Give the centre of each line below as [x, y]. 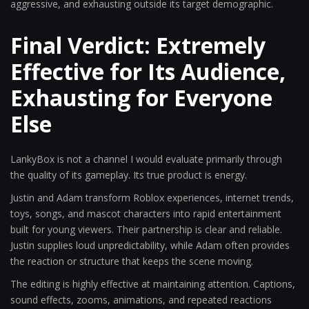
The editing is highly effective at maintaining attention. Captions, [153, 284]
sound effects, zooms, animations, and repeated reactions [141, 300]
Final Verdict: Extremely [138, 45]
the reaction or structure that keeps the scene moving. [132, 261]
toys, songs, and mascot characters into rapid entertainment [146, 213]
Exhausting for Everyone [141, 98]
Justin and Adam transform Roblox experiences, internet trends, [152, 198]
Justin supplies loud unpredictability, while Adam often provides [150, 245]
